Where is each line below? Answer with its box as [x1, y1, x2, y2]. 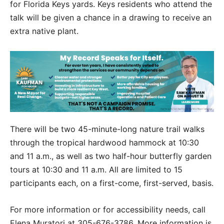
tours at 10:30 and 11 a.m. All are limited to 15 [10, 164, 182, 175]
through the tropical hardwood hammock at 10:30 [10, 137, 199, 148]
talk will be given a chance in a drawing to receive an [10, 12, 211, 22]
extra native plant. [10, 25, 78, 36]
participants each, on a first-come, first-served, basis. [10, 178, 213, 188]
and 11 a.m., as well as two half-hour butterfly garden [10, 151, 211, 161]
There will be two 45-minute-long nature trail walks [10, 124, 204, 134]
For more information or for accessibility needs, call [10, 204, 205, 215]
